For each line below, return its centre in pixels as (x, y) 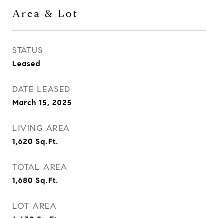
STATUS (27, 50)
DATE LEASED (41, 89)
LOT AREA (34, 206)
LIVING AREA (41, 128)
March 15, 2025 (42, 102)
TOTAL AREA (40, 167)
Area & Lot (45, 14)
